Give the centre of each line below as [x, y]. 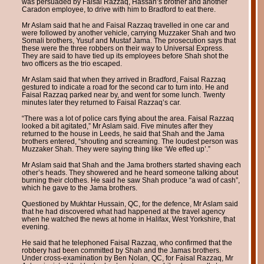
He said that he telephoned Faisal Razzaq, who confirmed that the [127, 242]
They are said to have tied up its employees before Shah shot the [125, 55]
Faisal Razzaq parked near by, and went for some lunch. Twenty [123, 94]
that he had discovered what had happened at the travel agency [123, 211]
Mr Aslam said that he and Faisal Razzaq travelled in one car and [125, 25]
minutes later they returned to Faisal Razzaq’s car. [101, 102]
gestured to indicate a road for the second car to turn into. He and [125, 87]
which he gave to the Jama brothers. [79, 187]
